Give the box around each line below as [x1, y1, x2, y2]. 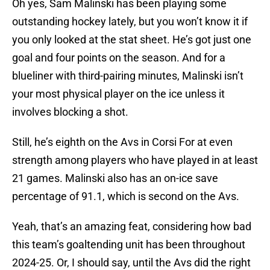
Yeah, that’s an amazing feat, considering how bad [12, 220, 251, 233]
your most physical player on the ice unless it [12, 87, 225, 101]
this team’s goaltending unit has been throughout [12, 238, 245, 251]
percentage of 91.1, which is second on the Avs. [12, 190, 242, 203]
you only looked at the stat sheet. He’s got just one [12, 33, 251, 46]
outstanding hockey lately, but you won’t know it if [12, 15, 248, 28]
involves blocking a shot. [12, 105, 131, 119]
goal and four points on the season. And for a [12, 51, 225, 64]
